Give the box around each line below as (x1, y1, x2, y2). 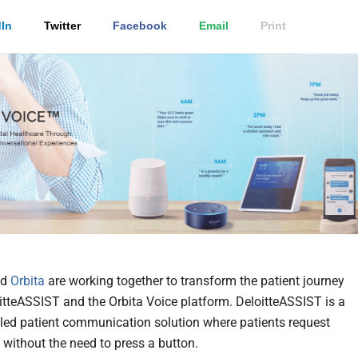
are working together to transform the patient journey (45, 273, 344, 289)
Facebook (113, 19, 167, 33)
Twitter (44, 19, 81, 33)
